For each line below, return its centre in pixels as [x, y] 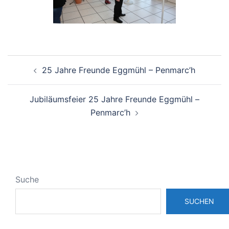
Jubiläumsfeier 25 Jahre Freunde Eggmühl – [114, 99]
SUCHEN [199, 201]
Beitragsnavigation [63, 62]
